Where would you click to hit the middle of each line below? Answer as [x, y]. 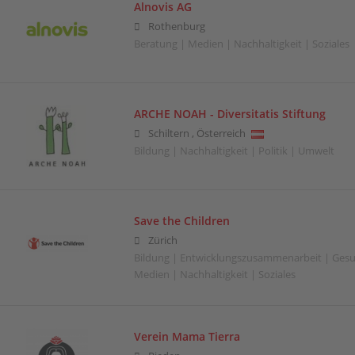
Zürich [162, 241]
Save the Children [181, 221]
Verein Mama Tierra [187, 337]
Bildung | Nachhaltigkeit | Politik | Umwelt [234, 151]
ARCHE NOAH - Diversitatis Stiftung [229, 113]
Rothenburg [176, 26]
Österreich [221, 133]
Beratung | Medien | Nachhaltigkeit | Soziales [241, 44]
